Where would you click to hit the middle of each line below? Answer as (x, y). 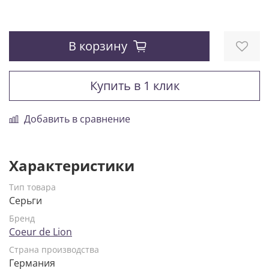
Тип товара (32, 187)
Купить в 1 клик (134, 86)
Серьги (26, 201)
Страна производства (54, 250)
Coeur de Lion (41, 232)
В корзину (98, 46)
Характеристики (72, 166)
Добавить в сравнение (77, 119)
